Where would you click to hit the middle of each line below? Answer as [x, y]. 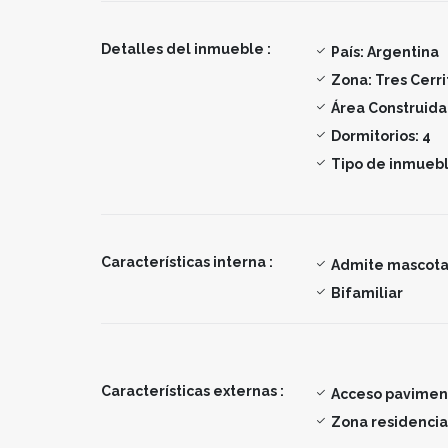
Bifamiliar [367, 292]
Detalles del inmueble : [186, 48]
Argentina [401, 51]
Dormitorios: [375, 135]
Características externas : [192, 390]
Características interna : [187, 261]
